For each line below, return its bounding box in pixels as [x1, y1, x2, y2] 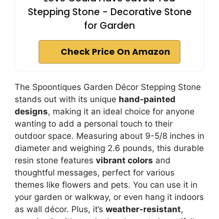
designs [15, 107, 48, 116]
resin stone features [15, 155, 96, 165]
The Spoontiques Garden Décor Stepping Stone [15, 82, 201, 92]
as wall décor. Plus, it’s [15, 204, 106, 214]
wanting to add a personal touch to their [15, 119, 173, 129]
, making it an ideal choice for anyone [48, 107, 195, 116]
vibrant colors [96, 155, 153, 165]
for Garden [84, 19, 135, 32]
